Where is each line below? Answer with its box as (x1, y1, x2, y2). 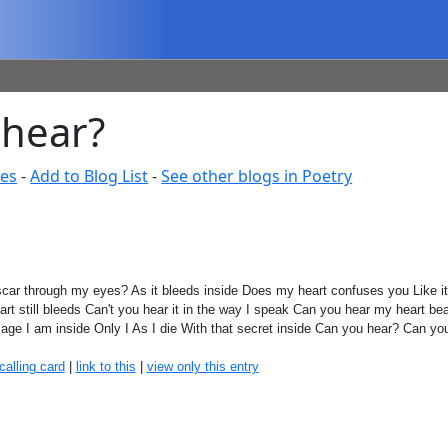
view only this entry (146, 359, 259, 374)
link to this (75, 359, 136, 374)
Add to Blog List (30, 165, 149, 187)
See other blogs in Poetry (161, 165, 353, 187)
